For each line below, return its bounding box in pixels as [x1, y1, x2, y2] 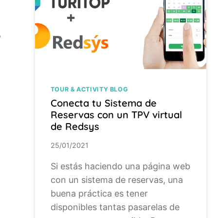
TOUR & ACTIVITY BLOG [50, 86, 128, 93]
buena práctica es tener [50, 188, 148, 199]
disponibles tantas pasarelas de [50, 201, 180, 212]
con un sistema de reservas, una [50, 174, 183, 185]
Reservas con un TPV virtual [50, 109, 182, 121]
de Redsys [50, 120, 99, 133]
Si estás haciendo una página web [50, 161, 190, 171]
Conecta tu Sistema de [50, 97, 157, 109]
